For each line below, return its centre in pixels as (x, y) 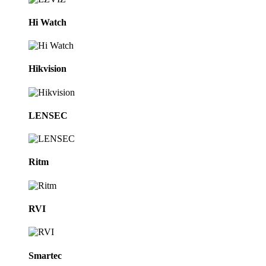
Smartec (45, 255)
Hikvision (47, 69)
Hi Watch (47, 22)
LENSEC (48, 115)
